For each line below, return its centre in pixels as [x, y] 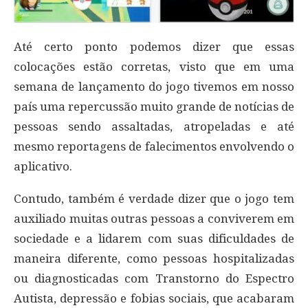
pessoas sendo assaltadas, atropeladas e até [154, 127]
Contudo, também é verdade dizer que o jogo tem [154, 199]
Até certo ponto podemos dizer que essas [154, 47]
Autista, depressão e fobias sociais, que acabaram [154, 299]
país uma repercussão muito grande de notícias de [154, 107]
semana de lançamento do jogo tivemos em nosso [154, 87]
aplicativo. [43, 167]
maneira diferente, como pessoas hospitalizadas [154, 259]
